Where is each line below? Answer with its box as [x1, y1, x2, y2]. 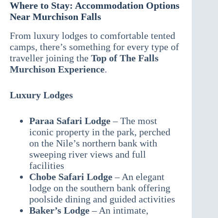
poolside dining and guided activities [29, 194, 175, 205]
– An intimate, [90, 205, 148, 216]
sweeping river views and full [29, 149, 146, 160]
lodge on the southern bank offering [29, 182, 170, 194]
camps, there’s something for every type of [10, 41, 179, 53]
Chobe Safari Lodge [29, 171, 112, 182]
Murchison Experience [10, 64, 105, 75]
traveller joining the [10, 53, 91, 64]
